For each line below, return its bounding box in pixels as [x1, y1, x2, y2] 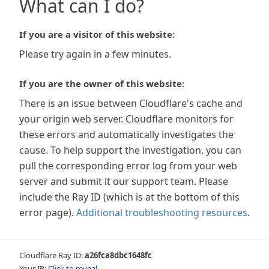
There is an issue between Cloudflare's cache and [19, 97, 243, 110]
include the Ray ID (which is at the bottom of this [19, 190, 240, 204]
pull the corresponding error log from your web [19, 159, 237, 172]
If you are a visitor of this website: [19, 28, 175, 40]
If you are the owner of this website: [19, 77, 184, 89]
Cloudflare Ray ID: [19, 250, 85, 261]
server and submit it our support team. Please [19, 175, 228, 188]
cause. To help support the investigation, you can [19, 144, 241, 157]
